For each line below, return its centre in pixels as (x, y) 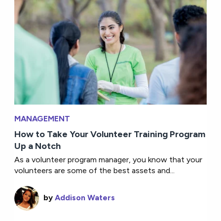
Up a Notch (38, 146)
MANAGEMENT (42, 119)
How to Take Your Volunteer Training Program (110, 134)
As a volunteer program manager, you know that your (109, 160)
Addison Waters (85, 198)
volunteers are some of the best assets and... (95, 171)
